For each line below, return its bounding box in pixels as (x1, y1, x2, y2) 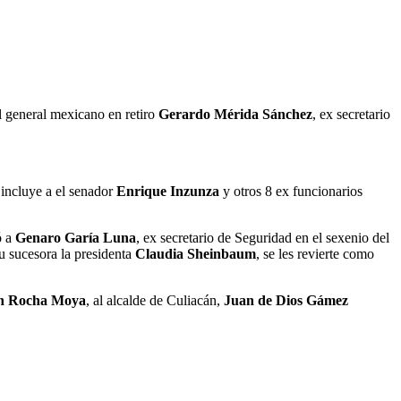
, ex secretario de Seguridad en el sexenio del (136, 230, 389, 246)
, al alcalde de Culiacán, (86, 293, 224, 309)
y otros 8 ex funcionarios (219, 183, 363, 200)
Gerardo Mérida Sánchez (158, 107, 312, 123)
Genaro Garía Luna (15, 230, 136, 246)
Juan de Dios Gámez (224, 293, 348, 309)
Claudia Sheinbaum (135, 246, 256, 262)
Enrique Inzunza (116, 183, 219, 200)
